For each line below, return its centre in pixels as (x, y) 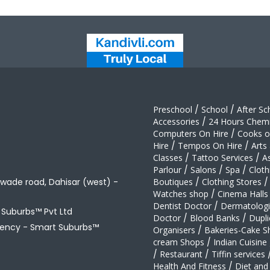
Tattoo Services (222, 158)
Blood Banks (215, 218)
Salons (203, 170)
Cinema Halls (243, 194)
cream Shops (179, 242)
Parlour (167, 170)
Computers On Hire (191, 134)
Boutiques (173, 182)
